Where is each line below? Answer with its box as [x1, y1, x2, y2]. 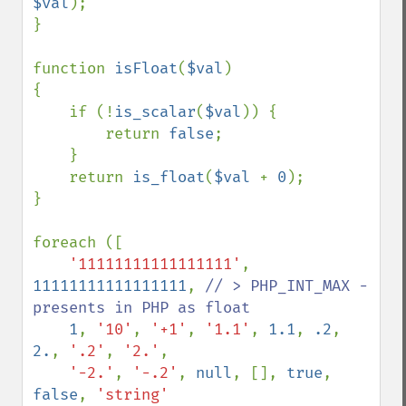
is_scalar [114, 102, 196, 121]
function [33, 59, 114, 78]
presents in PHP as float [33, 298, 259, 317]
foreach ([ [33, 233, 123, 252]
